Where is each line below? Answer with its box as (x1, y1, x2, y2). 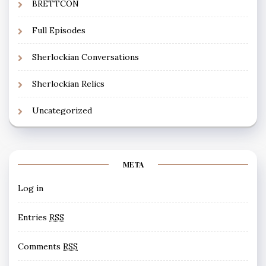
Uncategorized (32, 104, 92, 116)
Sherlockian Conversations (32, 51, 139, 62)
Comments (18, 240, 63, 252)
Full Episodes (32, 24, 85, 36)
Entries (18, 211, 49, 223)
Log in (18, 182, 43, 194)
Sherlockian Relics (32, 78, 104, 89)
